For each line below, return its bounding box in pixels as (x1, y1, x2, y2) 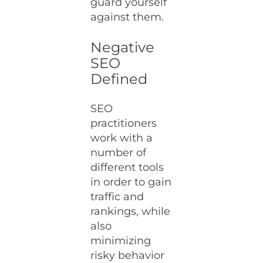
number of (90, 146, 147, 159)
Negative (90, 39, 155, 56)
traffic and (90, 190, 144, 203)
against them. (90, 11, 164, 23)
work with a (90, 131, 153, 144)
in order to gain (90, 176, 172, 188)
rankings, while (90, 205, 171, 218)
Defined (90, 70, 148, 87)
